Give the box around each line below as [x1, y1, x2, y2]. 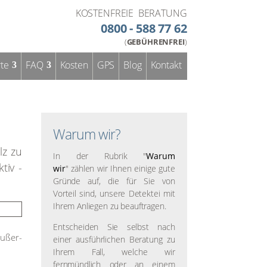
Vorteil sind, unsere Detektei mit [52, 187, 175, 199]
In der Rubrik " [52, 150, 147, 162]
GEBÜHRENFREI [126, 36, 185, 47]
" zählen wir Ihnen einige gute [65, 162, 175, 174]
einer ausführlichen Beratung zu [52, 233, 175, 245]
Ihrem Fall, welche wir [52, 246, 175, 257]
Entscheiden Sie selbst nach [52, 221, 175, 232]
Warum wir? [52, 124, 120, 144]
